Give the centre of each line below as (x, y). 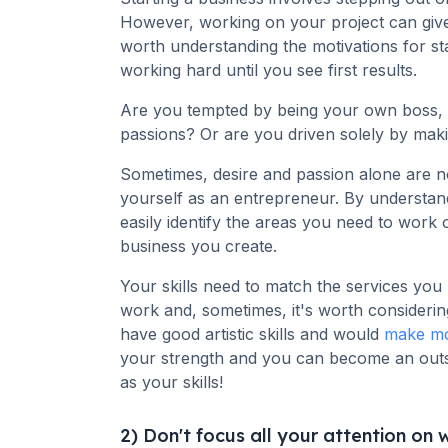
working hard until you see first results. (271, 70)
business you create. (198, 246)
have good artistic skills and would (252, 334)
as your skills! (171, 382)
